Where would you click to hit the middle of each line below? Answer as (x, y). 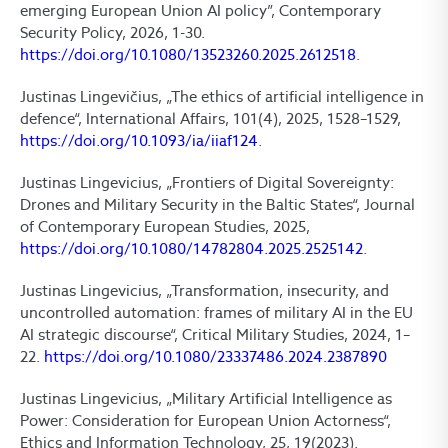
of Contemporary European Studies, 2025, (165, 227)
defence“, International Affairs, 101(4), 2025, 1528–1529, (210, 119)
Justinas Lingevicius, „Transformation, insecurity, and (204, 291)
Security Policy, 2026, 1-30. (112, 33)
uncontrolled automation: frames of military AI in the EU (216, 313)
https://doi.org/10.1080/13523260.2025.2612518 (188, 55)
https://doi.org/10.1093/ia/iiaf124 (139, 141)
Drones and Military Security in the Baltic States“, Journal (217, 205)
